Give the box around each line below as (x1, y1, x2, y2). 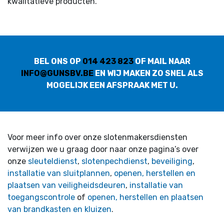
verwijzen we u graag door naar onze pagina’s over (7, 144, 198, 154)
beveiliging (151, 156, 192, 166)
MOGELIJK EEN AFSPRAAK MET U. (46, 80, 178, 90)
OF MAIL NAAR (133, 56, 190, 66)
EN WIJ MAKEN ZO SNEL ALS (93, 68, 203, 78)
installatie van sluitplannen (7, 168, 110, 178)
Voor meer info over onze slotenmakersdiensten (7, 132, 187, 142)
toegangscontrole (7, 192, 77, 202)
